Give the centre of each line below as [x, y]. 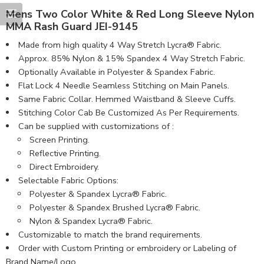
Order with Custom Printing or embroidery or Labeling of [127, 248]
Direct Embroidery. [65, 166]
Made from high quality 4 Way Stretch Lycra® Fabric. [120, 44]
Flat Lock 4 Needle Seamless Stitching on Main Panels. [123, 85]
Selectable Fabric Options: [68, 180]
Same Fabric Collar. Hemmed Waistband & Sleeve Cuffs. [127, 99]
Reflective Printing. [65, 153]
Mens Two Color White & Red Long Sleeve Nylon [130, 14]
